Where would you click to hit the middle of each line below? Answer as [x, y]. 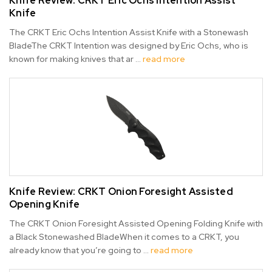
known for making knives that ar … [76, 59]
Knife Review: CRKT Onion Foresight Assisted [121, 192]
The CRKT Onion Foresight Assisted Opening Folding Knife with [136, 224]
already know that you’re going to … [80, 250]
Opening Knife [45, 205]
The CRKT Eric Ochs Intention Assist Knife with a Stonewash [129, 32]
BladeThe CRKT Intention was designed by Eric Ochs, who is [129, 46]
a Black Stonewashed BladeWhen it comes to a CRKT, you [124, 237]
